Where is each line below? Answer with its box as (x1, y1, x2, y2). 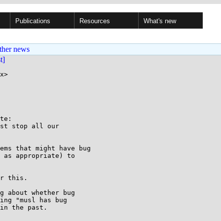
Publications (15, 17, 50, 25)
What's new (144, 17, 176, 25)
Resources (79, 17, 110, 25)
